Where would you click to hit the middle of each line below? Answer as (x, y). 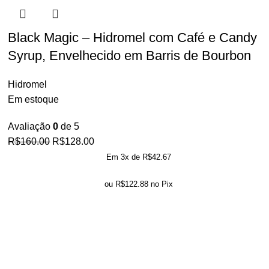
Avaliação (31, 126)
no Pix (162, 184)
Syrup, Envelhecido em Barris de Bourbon (130, 56)
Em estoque (34, 99)
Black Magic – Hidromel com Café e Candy (133, 38)
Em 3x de (124, 157)
